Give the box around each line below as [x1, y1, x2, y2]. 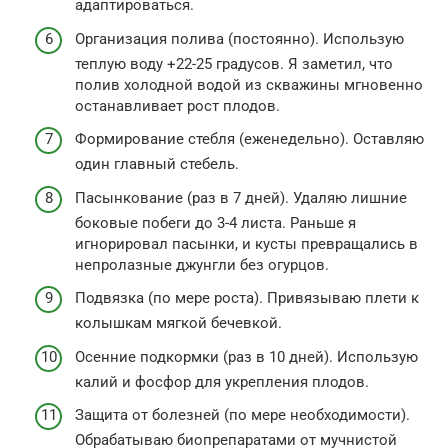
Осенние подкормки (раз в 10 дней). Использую [75, 347, 418, 366]
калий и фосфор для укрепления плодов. [75, 372, 369, 391]
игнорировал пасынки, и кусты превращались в [75, 234, 418, 253]
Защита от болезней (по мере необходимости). [75, 406, 410, 425]
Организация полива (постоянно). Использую [75, 29, 404, 48]
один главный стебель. [75, 155, 239, 174]
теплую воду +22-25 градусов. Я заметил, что [75, 54, 393, 73]
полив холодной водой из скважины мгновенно [75, 75, 423, 94]
